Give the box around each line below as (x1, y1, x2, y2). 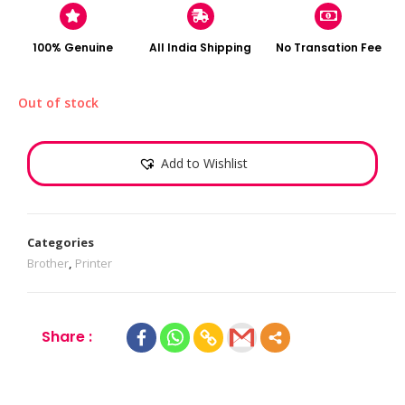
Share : (42, 325, 93, 347)
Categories (27, 233, 94, 250)
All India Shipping (149, 39, 252, 55)
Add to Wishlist (161, 155, 249, 173)
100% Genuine (33, 39, 114, 55)
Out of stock (18, 93, 99, 111)
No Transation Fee (275, 39, 381, 55)
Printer (75, 254, 112, 271)
